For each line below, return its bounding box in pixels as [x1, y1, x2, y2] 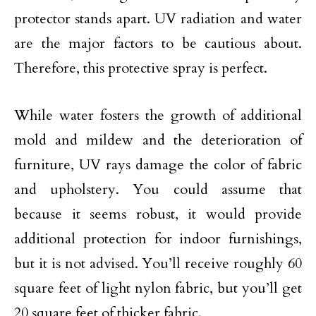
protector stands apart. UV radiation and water [14, 9, 302, 28]
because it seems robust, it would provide [14, 205, 302, 224]
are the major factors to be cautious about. [14, 34, 302, 53]
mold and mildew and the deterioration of [14, 130, 302, 150]
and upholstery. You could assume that [14, 180, 302, 199]
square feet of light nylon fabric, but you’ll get [14, 279, 302, 298]
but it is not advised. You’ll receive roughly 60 [14, 254, 302, 273]
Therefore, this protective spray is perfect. [14, 59, 267, 78]
